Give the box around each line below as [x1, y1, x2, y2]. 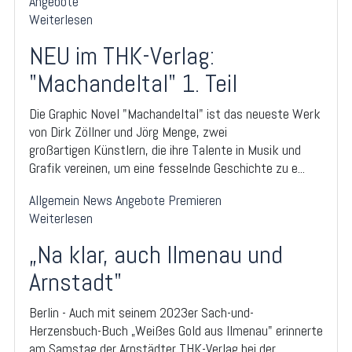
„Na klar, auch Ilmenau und [29, 239, 283, 271]
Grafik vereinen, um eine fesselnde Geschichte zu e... [29, 159, 305, 178]
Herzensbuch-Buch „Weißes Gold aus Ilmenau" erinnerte [29, 321, 323, 340]
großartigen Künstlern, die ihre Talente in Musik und [29, 141, 301, 159]
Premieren [168, 191, 222, 210]
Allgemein [29, 191, 79, 210]
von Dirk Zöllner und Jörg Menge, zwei [29, 123, 227, 141]
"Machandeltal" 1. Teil [29, 68, 237, 100]
